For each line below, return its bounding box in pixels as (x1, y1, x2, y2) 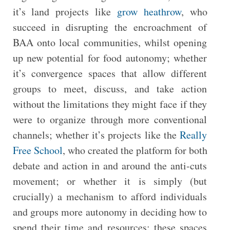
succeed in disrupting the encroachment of (12, 20, 207, 34)
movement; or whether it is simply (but (12, 174, 207, 188)
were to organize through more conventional (12, 112, 207, 126)
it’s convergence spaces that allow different (12, 66, 207, 80)
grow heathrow (117, 5, 181, 18)
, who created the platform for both (62, 143, 207, 157)
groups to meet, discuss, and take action (12, 82, 207, 95)
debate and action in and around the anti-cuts (12, 159, 207, 172)
